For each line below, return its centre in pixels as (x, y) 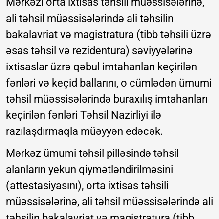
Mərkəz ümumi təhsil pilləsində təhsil (92, 153)
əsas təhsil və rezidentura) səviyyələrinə (99, 51)
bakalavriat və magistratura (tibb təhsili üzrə (109, 35)
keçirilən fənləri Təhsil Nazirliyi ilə (84, 115)
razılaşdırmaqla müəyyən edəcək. (85, 131)
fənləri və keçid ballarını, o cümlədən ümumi (109, 83)
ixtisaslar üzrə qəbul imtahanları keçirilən (101, 67)
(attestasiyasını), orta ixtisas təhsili (87, 186)
